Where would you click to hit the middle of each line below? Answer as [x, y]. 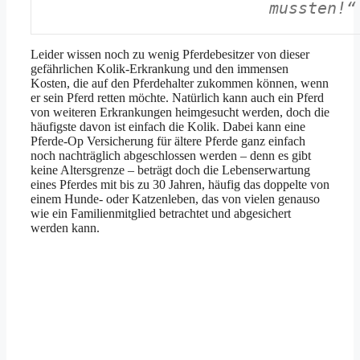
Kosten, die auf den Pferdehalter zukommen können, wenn [180, 83]
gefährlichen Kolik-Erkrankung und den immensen [160, 68]
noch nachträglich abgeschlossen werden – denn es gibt [171, 155]
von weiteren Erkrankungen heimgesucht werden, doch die [180, 112]
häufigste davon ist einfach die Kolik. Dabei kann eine [168, 126]
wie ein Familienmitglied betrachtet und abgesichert [161, 213]
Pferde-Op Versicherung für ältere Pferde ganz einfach [168, 141]
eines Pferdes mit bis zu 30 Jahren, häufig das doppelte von [180, 184]
